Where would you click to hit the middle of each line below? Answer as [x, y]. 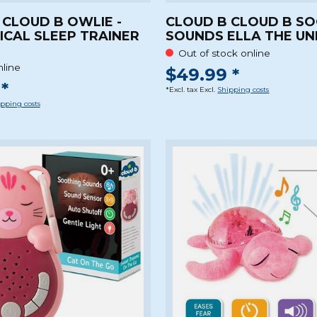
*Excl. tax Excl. [192, 90]
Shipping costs [243, 90]
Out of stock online [224, 53]
